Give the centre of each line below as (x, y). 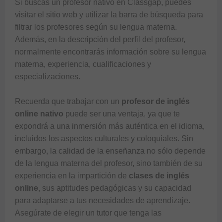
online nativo (39, 113)
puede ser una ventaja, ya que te (122, 113)
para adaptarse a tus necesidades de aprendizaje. (103, 200)
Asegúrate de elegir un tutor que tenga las (88, 213)
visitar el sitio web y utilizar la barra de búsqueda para (109, 14)
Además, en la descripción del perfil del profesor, (100, 39)
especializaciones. (48, 76)
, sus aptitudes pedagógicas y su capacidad (115, 188)
